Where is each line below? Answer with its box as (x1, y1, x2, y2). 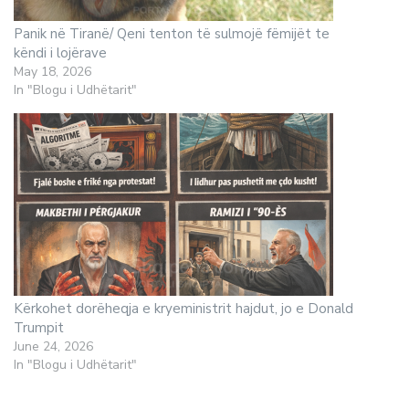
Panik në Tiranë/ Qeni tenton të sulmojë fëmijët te (14, 25, 330, 43)
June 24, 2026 (14, 338, 93, 355)
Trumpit (14, 319, 64, 337)
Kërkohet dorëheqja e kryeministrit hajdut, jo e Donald (14, 299, 353, 318)
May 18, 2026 (14, 63, 91, 80)
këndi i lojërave (14, 44, 107, 62)
